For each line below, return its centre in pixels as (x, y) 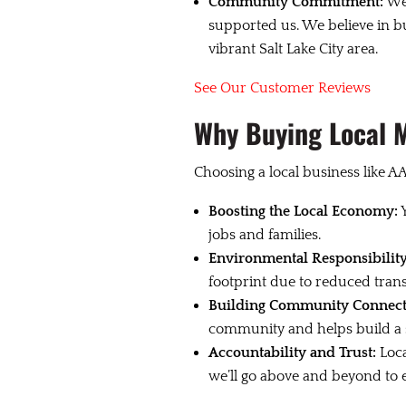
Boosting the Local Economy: (303, 212)
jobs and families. (264, 235)
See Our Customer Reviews (282, 88)
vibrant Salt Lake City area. (293, 49)
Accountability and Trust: (292, 353)
